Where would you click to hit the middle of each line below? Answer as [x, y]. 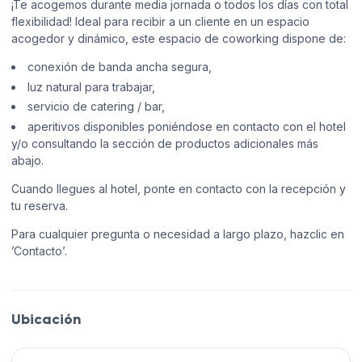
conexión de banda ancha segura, [120, 67]
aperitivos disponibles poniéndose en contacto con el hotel [187, 126]
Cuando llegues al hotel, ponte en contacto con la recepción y [179, 188]
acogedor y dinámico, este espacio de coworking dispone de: [179, 39]
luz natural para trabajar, [91, 86]
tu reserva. [40, 205]
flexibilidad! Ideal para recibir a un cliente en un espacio [160, 22]
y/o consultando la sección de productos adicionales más [165, 143]
